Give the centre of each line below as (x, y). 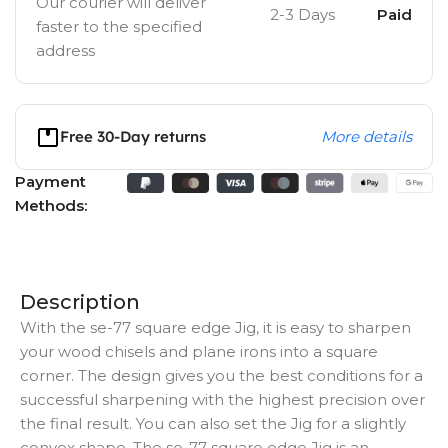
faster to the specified (119, 27)
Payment (50, 182)
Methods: (51, 206)
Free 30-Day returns (133, 137)
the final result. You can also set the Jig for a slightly (213, 424)
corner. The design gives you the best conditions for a (221, 376)
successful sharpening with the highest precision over (222, 400)
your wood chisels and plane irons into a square (199, 352)
